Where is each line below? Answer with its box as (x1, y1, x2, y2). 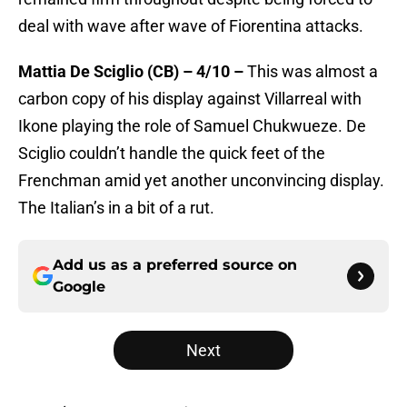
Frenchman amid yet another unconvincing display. (18, 171, 384, 191)
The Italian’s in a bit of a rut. (18, 198, 214, 218)
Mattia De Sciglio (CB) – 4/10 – (18, 62, 243, 82)
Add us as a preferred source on (53, 256, 297, 274)
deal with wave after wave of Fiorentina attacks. (18, 16, 363, 36)
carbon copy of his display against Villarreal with (18, 89, 362, 109)
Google (53, 278, 105, 296)
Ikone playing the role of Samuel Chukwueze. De (18, 116, 366, 136)
